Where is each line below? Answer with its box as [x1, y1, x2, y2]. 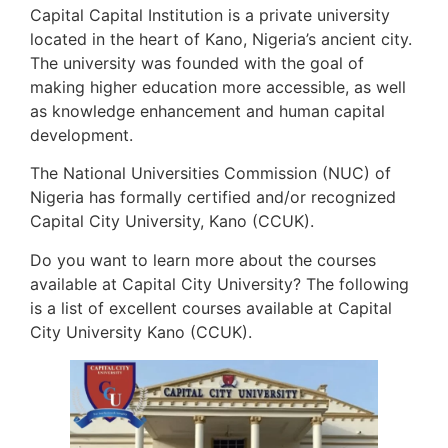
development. [30, 124, 133, 145]
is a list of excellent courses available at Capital [30, 297, 392, 318]
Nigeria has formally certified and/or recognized [30, 187, 396, 208]
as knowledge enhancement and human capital [30, 100, 385, 121]
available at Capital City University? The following [30, 273, 409, 294]
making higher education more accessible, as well [30, 76, 406, 97]
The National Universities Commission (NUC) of [30, 163, 391, 184]
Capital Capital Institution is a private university [30, 4, 390, 25]
